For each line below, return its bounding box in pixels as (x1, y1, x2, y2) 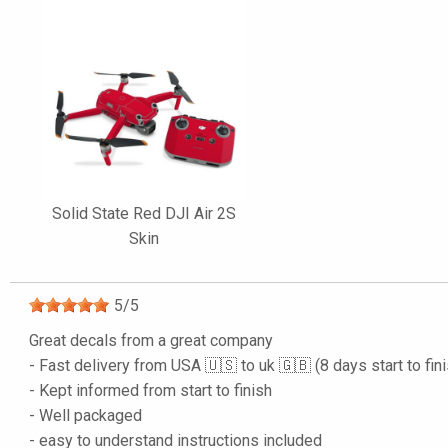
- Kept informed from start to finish (29, 381, 272, 401)
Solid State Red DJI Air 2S (52, 204, 237, 224)
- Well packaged (29, 406, 142, 426)
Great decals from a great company (29, 331, 273, 351)
